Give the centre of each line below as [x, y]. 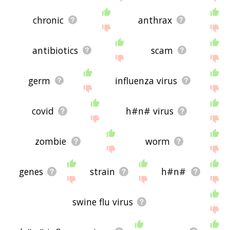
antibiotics [55, 50]
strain [102, 171]
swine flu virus [102, 202]
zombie [51, 141]
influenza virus [146, 80]
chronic [49, 20]
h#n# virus [149, 111]
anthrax [155, 20]
